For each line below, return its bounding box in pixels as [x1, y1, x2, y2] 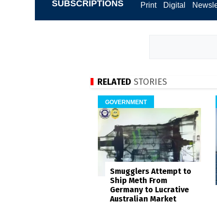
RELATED [97, 76, 131, 87]
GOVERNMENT [105, 98, 147, 106]
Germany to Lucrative [110, 185, 189, 195]
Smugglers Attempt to [110, 167, 191, 176]
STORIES [131, 76, 167, 87]
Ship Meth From [110, 176, 167, 186]
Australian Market [110, 194, 176, 204]
